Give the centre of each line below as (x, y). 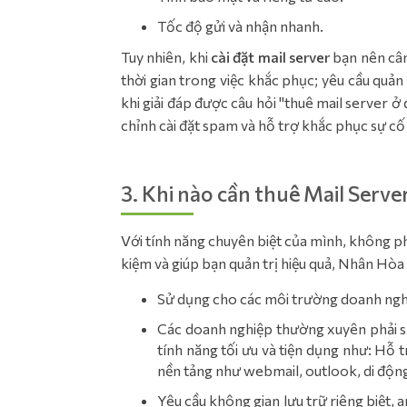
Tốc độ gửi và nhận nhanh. (242, 25)
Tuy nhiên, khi (166, 56)
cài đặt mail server (271, 56)
